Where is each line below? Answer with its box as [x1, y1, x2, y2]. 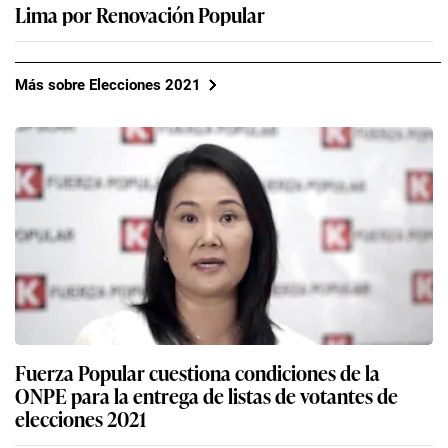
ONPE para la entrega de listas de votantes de [15, 380, 398, 411]
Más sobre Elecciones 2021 [15, 75, 201, 94]
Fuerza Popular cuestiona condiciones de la [15, 357, 380, 388]
